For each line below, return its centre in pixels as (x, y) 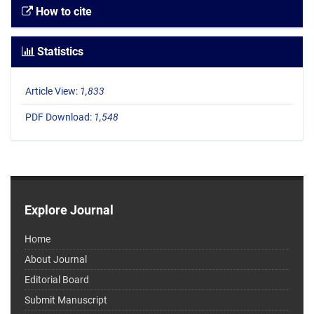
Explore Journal (69, 210)
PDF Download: (60, 117)
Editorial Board (57, 280)
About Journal (56, 260)
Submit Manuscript (66, 300)
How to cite (62, 12)
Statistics (59, 52)
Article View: (53, 91)
